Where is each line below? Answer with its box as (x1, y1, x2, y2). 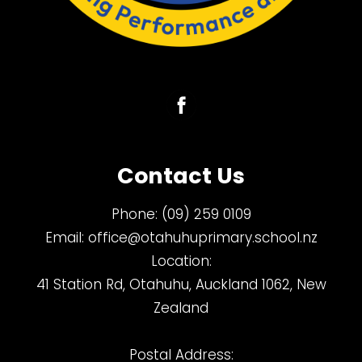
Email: (44, 228, 88, 248)
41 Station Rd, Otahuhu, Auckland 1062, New (36, 275, 326, 295)
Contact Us (117, 161, 245, 192)
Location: (150, 251, 212, 271)
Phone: (111, 204, 162, 225)
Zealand (154, 298, 208, 318)
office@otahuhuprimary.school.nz (87, 228, 318, 248)
